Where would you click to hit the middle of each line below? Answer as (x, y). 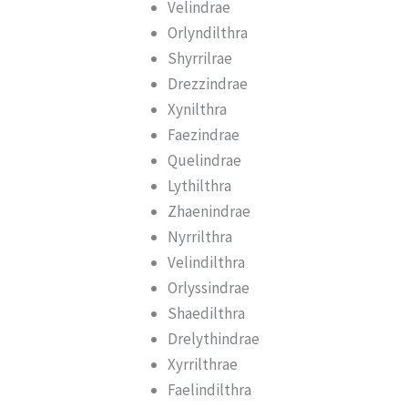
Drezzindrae (208, 83)
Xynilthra (198, 109)
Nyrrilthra (200, 236)
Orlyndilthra (208, 32)
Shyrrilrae (200, 58)
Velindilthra (207, 262)
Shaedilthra (207, 313)
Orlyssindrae (209, 287)
